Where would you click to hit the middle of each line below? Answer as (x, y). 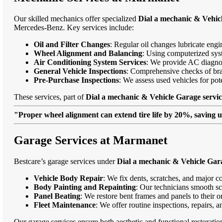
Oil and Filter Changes (72, 44)
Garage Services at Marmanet (91, 140)
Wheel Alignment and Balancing (88, 53)
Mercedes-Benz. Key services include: (74, 27)
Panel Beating (57, 196)
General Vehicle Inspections (80, 71)
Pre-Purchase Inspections (76, 80)
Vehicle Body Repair (68, 178)
